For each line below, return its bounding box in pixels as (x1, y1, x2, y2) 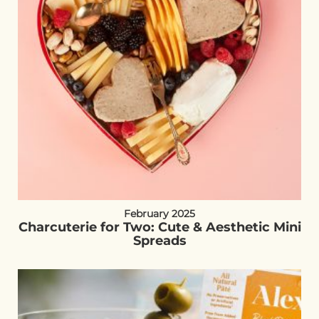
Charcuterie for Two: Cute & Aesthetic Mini (18, 219, 301, 235)
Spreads (132, 233, 187, 249)
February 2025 (124, 207, 195, 220)
